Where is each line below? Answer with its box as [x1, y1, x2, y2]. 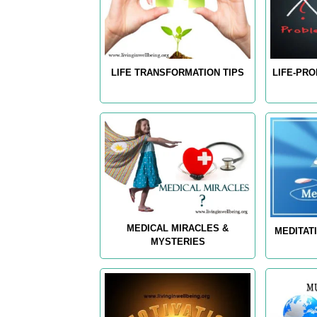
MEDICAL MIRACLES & [127, 223, 229, 234]
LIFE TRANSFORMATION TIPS [111, 67, 245, 79]
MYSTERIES [150, 236, 205, 248]
